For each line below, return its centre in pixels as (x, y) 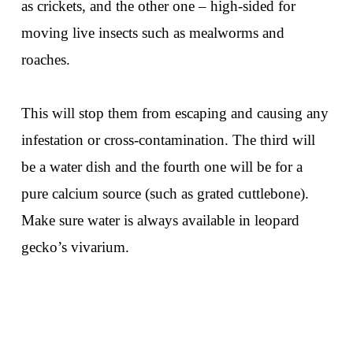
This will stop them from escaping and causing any (175, 113)
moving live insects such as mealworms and (152, 32)
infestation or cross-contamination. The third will (168, 139)
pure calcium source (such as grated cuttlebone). (165, 193)
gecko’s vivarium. (75, 247)
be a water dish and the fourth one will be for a (162, 166)
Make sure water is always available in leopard (160, 220)
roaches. (45, 59)
